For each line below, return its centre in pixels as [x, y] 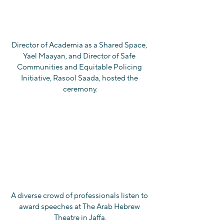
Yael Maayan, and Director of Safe [80, 56]
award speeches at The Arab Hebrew [80, 207]
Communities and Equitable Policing [80, 67]
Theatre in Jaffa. [80, 218]
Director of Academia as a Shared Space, [80, 45]
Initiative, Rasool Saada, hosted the [80, 78]
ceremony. [80, 89]
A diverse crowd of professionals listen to [80, 196]
